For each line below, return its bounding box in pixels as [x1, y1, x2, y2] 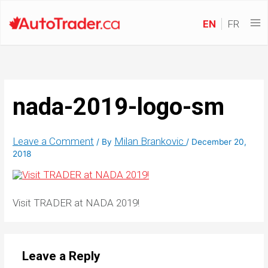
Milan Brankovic [114, 135, 187, 148]
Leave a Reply [22, 249, 100, 264]
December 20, [191, 137, 247, 147]
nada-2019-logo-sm [13, 93, 225, 121]
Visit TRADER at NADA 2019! [13, 197, 140, 209]
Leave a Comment [13, 135, 95, 148]
